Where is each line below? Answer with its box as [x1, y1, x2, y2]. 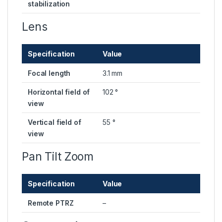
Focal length [28, 69, 71, 78]
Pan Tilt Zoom [22, 150, 94, 164]
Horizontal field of [28, 88, 90, 97]
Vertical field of [28, 118, 81, 127]
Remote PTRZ [28, 199, 74, 208]
